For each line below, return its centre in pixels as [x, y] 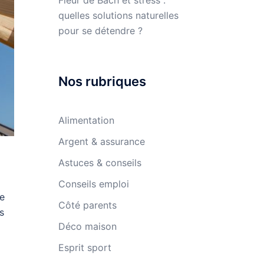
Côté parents [87, 205]
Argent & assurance [101, 141]
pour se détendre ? [100, 31]
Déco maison [87, 226]
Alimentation [86, 120]
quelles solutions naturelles [118, 15]
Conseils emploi [93, 184]
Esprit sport [85, 247]
